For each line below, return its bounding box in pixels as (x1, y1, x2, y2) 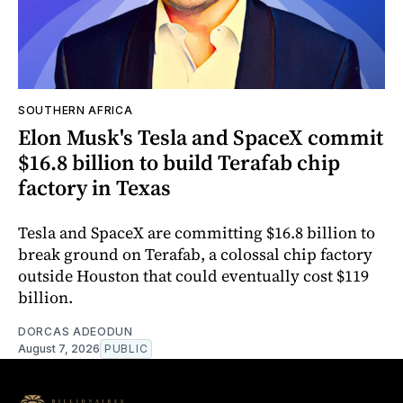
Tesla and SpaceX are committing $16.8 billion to (18, 221, 375, 245)
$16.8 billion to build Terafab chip (18, 148, 340, 178)
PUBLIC (104, 342, 148, 356)
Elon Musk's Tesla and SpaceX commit (18, 122, 383, 153)
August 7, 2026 (18, 342, 100, 356)
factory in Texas (18, 173, 171, 203)
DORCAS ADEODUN (18, 325, 133, 339)
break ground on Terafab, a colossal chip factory (18, 243, 372, 266)
